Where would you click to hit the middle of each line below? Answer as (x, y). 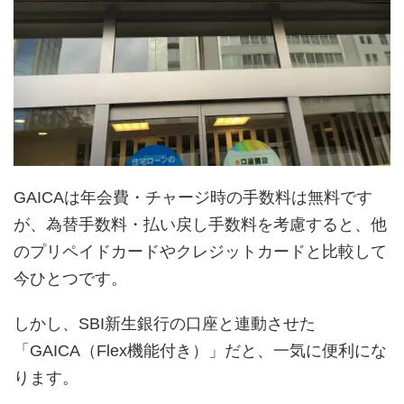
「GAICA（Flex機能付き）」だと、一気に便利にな (200, 350)
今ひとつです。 (70, 278)
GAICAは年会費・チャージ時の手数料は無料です (193, 197)
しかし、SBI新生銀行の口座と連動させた (165, 323)
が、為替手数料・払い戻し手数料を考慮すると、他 (200, 224)
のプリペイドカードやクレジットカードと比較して (200, 251)
